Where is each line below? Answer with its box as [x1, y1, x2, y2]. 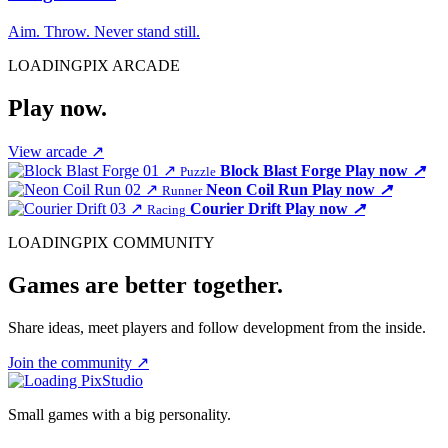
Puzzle [180, 163, 216, 179]
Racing [147, 201, 186, 217]
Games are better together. [8, 271, 283, 298]
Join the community [8, 353, 136, 371]
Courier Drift [190, 199, 281, 217]
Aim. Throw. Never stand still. [8, 23, 200, 41]
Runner [162, 182, 202, 198]
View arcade [8, 142, 91, 160]
